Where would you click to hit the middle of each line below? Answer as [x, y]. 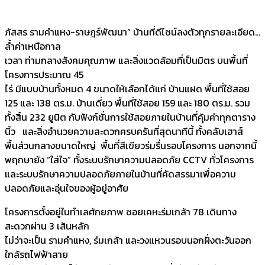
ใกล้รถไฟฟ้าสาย [36, 255]
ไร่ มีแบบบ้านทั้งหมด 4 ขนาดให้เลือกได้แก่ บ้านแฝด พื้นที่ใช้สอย [127, 89]
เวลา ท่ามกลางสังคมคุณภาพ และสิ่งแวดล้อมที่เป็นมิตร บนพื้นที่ [126, 61]
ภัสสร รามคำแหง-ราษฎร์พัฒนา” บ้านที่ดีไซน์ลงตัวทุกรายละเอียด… [132, 32]
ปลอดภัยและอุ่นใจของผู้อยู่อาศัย [67, 188]
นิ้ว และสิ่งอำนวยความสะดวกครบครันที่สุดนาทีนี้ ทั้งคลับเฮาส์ [125, 132]
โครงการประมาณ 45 [44, 75]
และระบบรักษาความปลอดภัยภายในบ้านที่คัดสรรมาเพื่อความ [120, 174]
